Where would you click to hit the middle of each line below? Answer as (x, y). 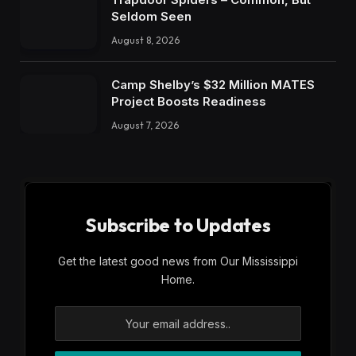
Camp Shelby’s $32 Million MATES (213, 84)
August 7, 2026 (145, 125)
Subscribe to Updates (178, 225)
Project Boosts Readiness (189, 101)
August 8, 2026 (145, 40)
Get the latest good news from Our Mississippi (178, 261)
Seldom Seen (151, 16)
